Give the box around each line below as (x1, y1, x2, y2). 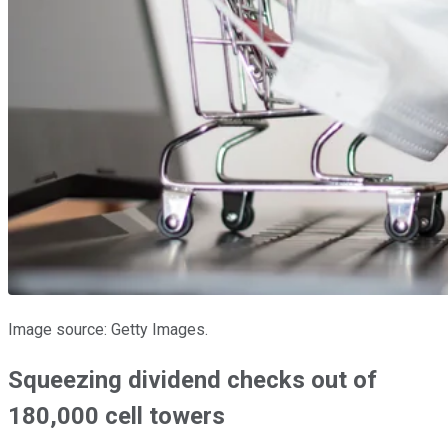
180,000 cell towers (8, 401, 225, 430)
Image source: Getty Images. (8, 319, 208, 339)
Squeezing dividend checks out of (8, 365, 377, 394)
